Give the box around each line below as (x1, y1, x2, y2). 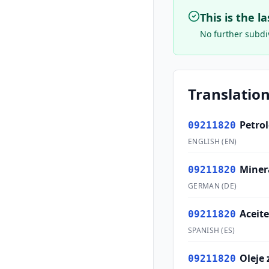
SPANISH (188, 225, 220, 235)
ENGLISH (188, 136, 220, 147)
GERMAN (188, 181, 220, 191)
